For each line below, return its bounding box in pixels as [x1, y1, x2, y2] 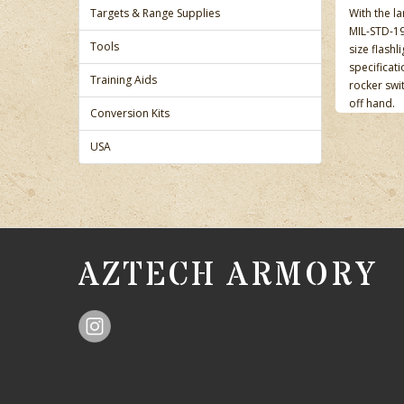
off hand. [349, 96, 395, 111]
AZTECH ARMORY [78, 253, 377, 298]
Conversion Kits [90, 106, 170, 121]
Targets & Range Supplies [90, 5, 220, 21]
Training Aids [90, 72, 157, 87]
